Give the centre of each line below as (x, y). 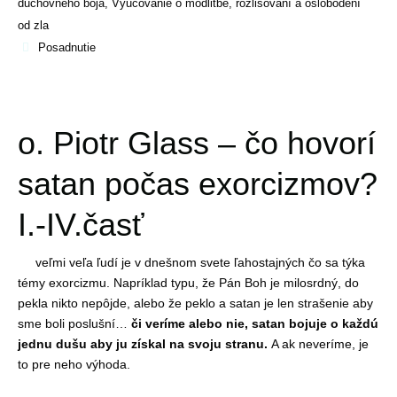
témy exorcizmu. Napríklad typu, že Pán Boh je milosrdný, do (188, 282)
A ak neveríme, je (318, 343)
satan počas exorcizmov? (198, 183)
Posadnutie (66, 47)
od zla (33, 25)
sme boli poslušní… (74, 323)
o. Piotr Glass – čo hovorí (197, 143)
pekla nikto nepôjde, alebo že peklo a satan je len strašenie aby (195, 303)
